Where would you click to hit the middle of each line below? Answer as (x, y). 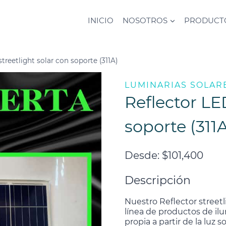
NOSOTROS (145, 20)
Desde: (144, 155)
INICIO (101, 20)
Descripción (158, 180)
